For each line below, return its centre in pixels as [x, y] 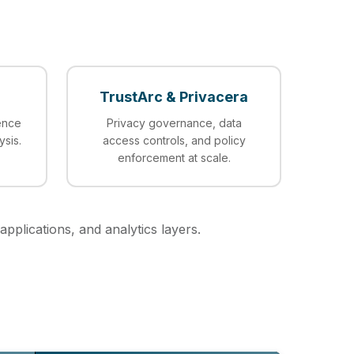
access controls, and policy [174, 140]
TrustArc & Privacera [174, 97]
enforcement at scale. [174, 158]
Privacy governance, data [174, 123]
